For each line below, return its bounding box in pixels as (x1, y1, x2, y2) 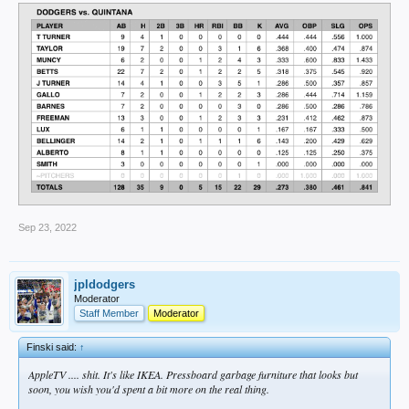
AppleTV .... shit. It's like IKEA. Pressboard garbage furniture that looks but (28, 366, 358, 382)
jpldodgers (74, 277, 135, 291)
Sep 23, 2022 (18, 221, 77, 233)
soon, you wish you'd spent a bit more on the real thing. (28, 381, 269, 396)
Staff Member (79, 307, 139, 319)
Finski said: (26, 341, 79, 352)
